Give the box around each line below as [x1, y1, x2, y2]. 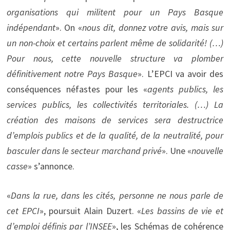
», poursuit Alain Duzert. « [39, 204, 142, 217]
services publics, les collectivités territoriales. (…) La [6, 98, 224, 110]
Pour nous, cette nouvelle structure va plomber [6, 52, 224, 64]
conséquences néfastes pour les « [6, 83, 148, 95]
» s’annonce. [27, 160, 74, 172]
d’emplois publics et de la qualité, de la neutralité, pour [6, 129, 224, 141]
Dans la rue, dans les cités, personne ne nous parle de [10, 189, 224, 201]
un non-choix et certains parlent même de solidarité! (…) [6, 36, 224, 49]
